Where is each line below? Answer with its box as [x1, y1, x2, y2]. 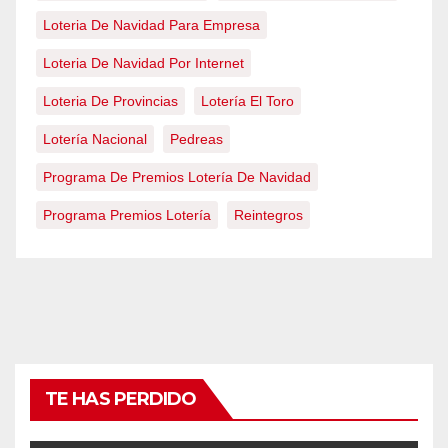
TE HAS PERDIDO [45, 388, 197, 410]
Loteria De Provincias [43, 93, 178, 109]
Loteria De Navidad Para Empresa [43, 17, 260, 33]
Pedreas [170, 131, 223, 147]
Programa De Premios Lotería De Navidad [43, 169, 311, 185]
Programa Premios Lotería [43, 207, 211, 223]
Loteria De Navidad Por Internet [43, 55, 244, 71]
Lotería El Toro [201, 93, 294, 109]
